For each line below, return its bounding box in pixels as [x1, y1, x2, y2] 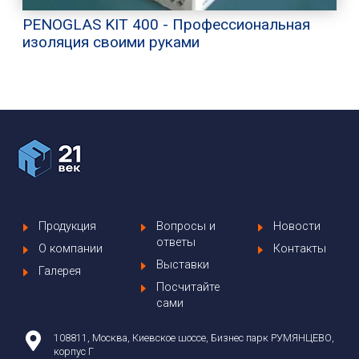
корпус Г [54, 345, 94, 357]
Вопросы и [155, 219, 216, 233]
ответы [155, 235, 196, 249]
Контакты [273, 241, 327, 256]
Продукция [38, 219, 96, 233]
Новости [273, 219, 321, 233]
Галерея [38, 264, 81, 278]
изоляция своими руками [22, 32, 200, 51]
